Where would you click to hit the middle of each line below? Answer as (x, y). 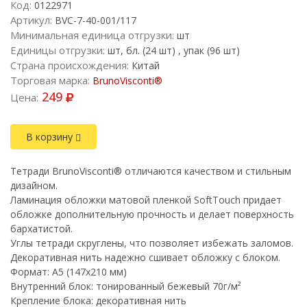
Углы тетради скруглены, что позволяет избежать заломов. (152, 243)
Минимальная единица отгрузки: (92, 35)
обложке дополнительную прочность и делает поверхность (152, 214)
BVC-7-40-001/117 (94, 20)
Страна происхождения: (70, 65)
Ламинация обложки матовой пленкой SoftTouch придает (146, 200)
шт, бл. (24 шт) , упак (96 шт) (172, 50)
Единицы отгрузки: (58, 50)
